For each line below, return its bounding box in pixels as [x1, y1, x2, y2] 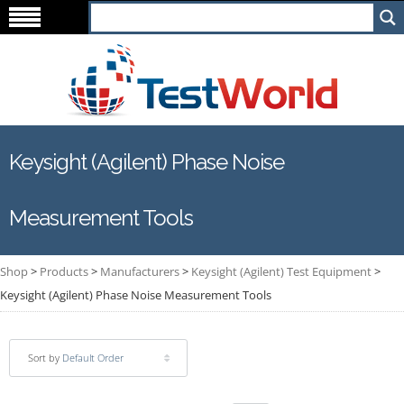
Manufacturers [100, 263, 179, 280]
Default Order [62, 351, 124, 364]
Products [40, 263, 88, 280]
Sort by [28, 351, 62, 364]
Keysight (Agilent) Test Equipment [191, 263, 372, 280]
